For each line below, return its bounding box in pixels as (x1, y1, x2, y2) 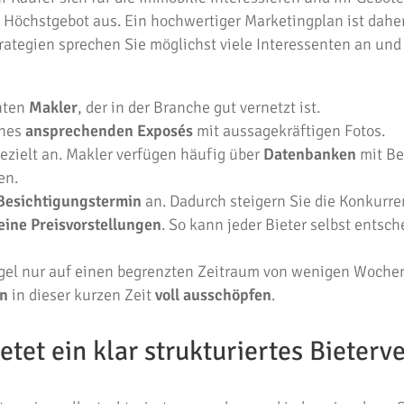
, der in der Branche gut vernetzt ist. (78, 97, 320, 117)
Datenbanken (263, 144, 356, 164)
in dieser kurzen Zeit (8, 285, 155, 305)
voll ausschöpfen (155, 285, 271, 305)
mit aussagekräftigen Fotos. (193, 121, 385, 141)
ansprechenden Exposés (25, 121, 193, 141)
